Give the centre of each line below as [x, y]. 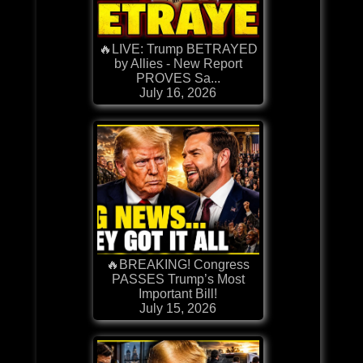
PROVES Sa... [178, 78]
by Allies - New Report [178, 63]
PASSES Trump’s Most [178, 279]
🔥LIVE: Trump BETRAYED [178, 49]
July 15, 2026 [178, 308]
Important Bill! [178, 293]
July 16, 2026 [178, 92]
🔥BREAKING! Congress [178, 264]
